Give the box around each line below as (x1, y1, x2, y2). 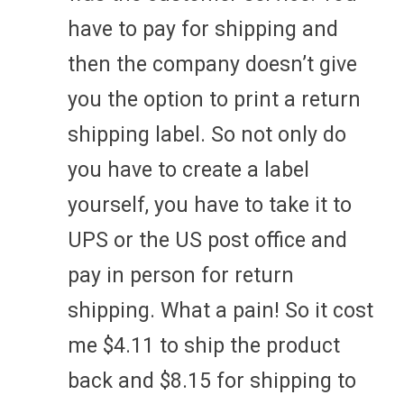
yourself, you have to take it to (68, 192, 352, 217)
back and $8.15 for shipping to (68, 368, 356, 393)
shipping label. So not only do (68, 122, 346, 147)
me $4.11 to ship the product (68, 333, 340, 358)
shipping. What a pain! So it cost (68, 298, 373, 323)
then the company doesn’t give (68, 51, 357, 77)
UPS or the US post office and (68, 227, 347, 252)
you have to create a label (68, 157, 309, 182)
